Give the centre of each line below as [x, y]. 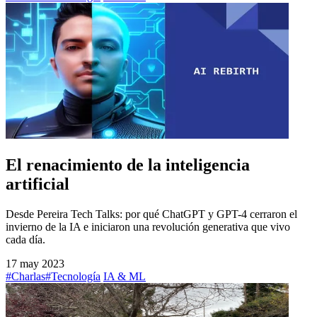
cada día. [25, 239]
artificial [38, 184]
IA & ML [125, 276]
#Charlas [25, 276]
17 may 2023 [35, 263]
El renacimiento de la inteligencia [128, 165]
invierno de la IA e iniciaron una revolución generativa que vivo [148, 226]
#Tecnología [73, 276]
